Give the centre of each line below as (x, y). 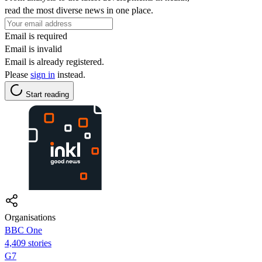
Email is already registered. (54, 61)
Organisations (30, 217)
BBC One (23, 230)
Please (18, 74)
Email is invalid (33, 49)
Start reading (47, 94)
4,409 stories (28, 243)
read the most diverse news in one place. (79, 10)
